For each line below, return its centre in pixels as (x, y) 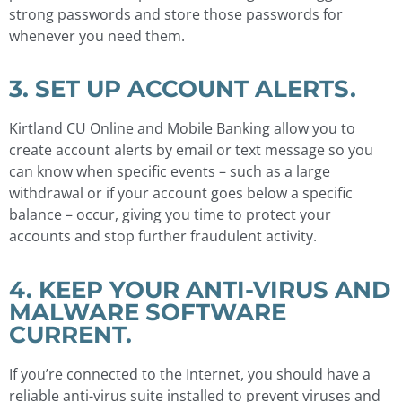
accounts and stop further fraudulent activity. (163, 236)
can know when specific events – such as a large (170, 172)
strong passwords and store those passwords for (176, 15)
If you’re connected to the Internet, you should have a (190, 374)
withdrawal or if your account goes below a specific (181, 193)
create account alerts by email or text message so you (191, 150)
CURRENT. (70, 334)
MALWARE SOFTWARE (148, 311)
